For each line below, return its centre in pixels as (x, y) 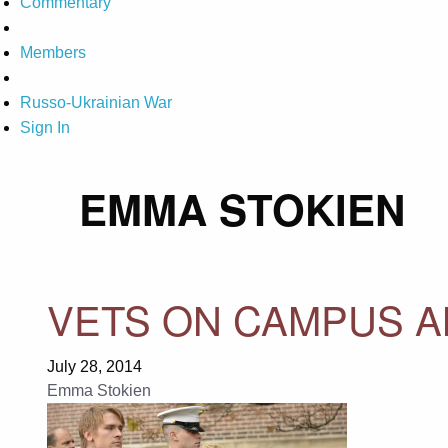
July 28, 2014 (94, 366)
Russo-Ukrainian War (96, 103)
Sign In (45, 128)
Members (53, 53)
